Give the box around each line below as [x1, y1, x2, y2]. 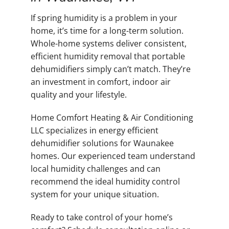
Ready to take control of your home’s [31, 211, 173, 223]
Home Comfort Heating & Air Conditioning [31, 111, 193, 123]
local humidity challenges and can [31, 163, 161, 174]
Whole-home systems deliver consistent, [31, 37, 187, 49]
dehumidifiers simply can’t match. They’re [31, 63, 191, 75]
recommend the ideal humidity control [31, 175, 180, 187]
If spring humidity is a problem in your [31, 12, 177, 24]
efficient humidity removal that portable [31, 50, 185, 62]
